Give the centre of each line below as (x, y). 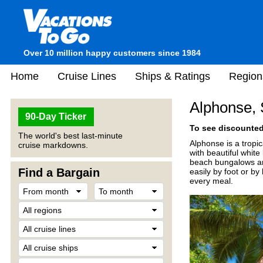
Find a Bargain (59, 173)
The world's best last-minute (70, 136)
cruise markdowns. (53, 145)
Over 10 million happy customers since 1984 (112, 53)
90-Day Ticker (56, 117)
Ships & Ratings (173, 76)
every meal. (211, 181)
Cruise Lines (87, 76)
